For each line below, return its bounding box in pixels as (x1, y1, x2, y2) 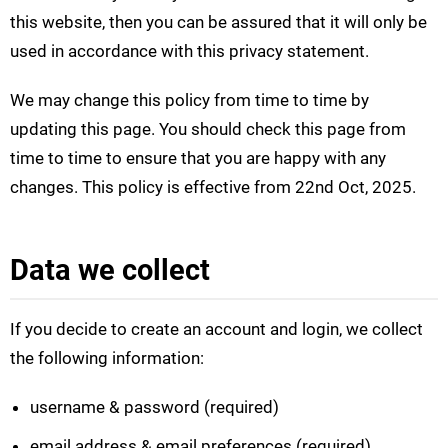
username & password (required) (30, 397, 279, 418)
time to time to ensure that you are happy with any (10, 148, 386, 169)
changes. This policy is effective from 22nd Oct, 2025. (10, 177, 416, 198)
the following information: (10, 348, 204, 369)
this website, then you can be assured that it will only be (10, 12, 427, 33)
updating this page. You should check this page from (10, 119, 406, 140)
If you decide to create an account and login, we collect (10, 319, 423, 340)
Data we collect (10, 253, 210, 288)
